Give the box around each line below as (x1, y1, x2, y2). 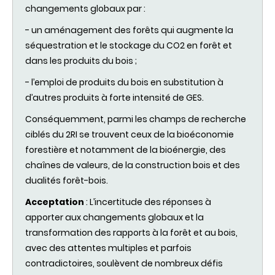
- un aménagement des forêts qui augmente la (25, 24, 233, 37)
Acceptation (25, 196, 84, 209)
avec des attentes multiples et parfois (25, 242, 192, 255)
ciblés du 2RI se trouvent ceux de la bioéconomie (25, 128, 234, 141)
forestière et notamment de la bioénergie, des (25, 144, 226, 157)
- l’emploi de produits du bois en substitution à (25, 76, 223, 89)
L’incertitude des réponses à (90, 196, 211, 209)
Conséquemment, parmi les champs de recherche (25, 113, 246, 126)
